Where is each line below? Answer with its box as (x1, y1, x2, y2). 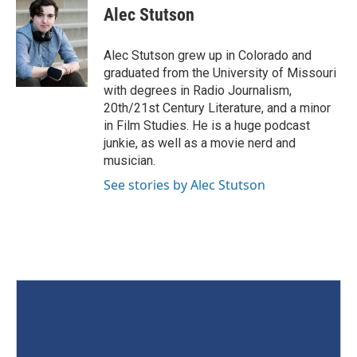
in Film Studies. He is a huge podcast (104, 117, 310, 133)
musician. (104, 152, 155, 168)
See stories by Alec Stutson (104, 175, 265, 194)
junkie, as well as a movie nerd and (104, 135, 296, 151)
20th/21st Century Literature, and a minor (104, 100, 331, 116)
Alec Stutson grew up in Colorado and (104, 47, 312, 63)
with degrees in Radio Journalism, (104, 82, 292, 98)
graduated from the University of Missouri (104, 65, 336, 80)
